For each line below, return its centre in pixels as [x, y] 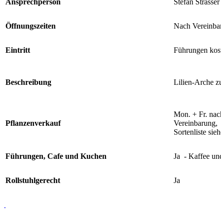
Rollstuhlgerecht [33, 180]
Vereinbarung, [196, 123]
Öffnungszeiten [31, 26]
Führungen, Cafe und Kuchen [56, 156]
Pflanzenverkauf [33, 123]
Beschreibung [28, 82]
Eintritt [18, 50]
